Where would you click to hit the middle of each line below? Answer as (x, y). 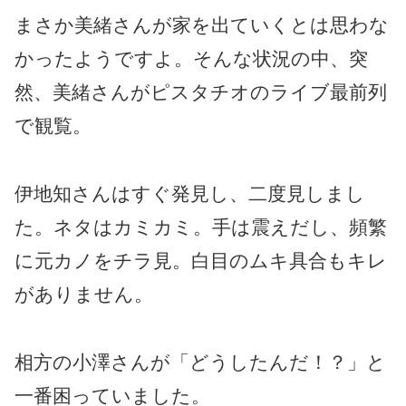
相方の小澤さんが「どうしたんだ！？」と (200, 362)
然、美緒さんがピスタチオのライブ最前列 (201, 92)
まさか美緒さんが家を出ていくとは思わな (202, 25)
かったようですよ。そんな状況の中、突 (191, 59)
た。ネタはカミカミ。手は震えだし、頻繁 (201, 227)
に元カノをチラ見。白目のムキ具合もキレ (201, 261)
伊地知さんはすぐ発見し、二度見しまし (190, 194)
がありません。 (84, 295)
